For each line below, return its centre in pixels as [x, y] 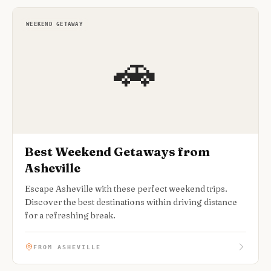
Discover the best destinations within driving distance [131, 202]
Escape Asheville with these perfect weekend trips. [126, 189]
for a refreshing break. [70, 215]
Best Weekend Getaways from [117, 152]
